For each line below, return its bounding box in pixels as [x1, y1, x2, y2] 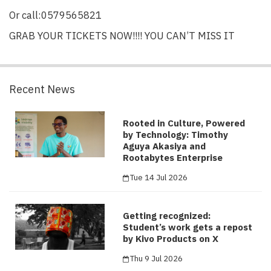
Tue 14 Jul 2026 [130, 171, 188, 183]
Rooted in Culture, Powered [123, 117, 246, 129]
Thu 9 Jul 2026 [130, 252, 183, 264]
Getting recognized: [123, 209, 211, 221]
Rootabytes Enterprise [123, 151, 223, 163]
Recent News [9, 82, 75, 96]
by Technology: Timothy [123, 128, 229, 140]
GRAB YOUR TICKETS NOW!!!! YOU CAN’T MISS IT [9, 28, 235, 42]
